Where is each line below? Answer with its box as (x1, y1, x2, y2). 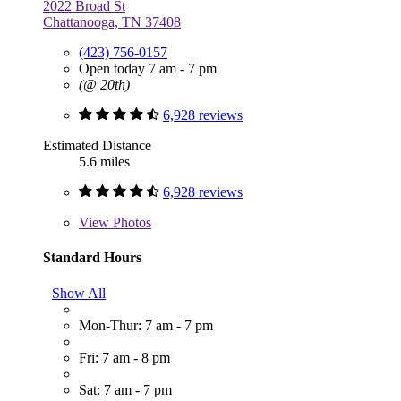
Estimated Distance (43, 138, 151, 154)
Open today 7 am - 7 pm (79, 61, 217, 77)
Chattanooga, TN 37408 (43, 14, 181, 30)
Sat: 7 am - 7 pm (79, 381, 172, 397)
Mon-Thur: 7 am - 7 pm (79, 317, 213, 333)
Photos (109, 215, 151, 231)
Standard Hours (43, 250, 141, 266)
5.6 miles (79, 154, 130, 170)
